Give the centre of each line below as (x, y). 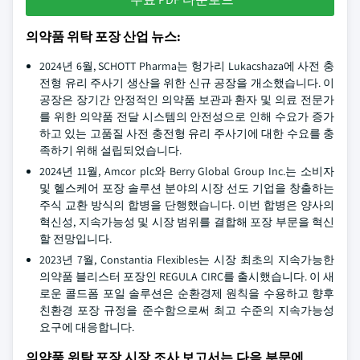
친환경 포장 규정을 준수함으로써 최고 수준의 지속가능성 (187, 310)
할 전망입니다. (76, 239)
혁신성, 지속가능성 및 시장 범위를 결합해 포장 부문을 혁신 (187, 222)
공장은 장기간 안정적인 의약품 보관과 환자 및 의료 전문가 (187, 100)
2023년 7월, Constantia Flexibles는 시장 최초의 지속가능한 (187, 260)
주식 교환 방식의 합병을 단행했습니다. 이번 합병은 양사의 (187, 205)
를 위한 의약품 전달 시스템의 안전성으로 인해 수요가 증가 (187, 117)
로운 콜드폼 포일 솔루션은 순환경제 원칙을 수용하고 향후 (187, 293)
